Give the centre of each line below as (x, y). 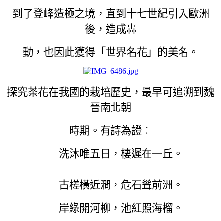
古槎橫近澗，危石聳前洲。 (110, 185)
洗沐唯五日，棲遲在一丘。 (110, 154)
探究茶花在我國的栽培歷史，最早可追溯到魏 (110, 92)
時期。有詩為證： (110, 130)
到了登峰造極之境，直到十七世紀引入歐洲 (110, 14)
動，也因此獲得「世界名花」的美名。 (110, 52)
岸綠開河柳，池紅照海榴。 (110, 208)
